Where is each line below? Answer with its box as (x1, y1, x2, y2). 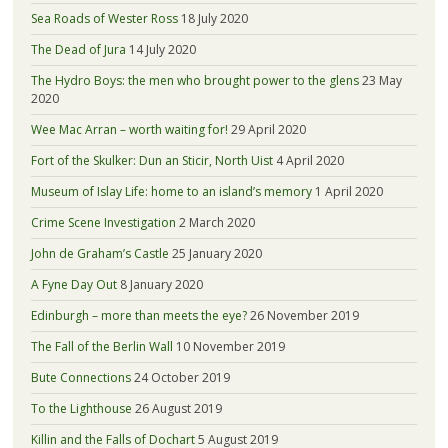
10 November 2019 (175, 338, 285, 356)
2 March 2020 (178, 214, 255, 232)
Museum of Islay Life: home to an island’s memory (30, 183, 312, 201)
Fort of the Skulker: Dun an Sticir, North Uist (30, 152, 273, 170)
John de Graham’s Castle (30, 245, 169, 263)
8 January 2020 (119, 276, 203, 294)
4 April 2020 (275, 152, 344, 170)
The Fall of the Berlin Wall (30, 338, 173, 356)
